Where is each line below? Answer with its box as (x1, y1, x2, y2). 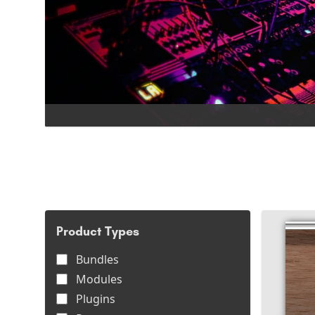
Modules (76, 271, 122, 287)
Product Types (56, 224, 139, 239)
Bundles (76, 252, 119, 267)
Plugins (76, 291, 115, 307)
